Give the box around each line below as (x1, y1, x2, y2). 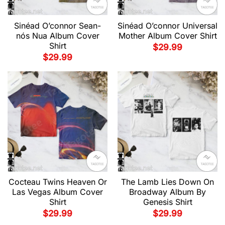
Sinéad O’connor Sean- (14, 20, 101, 31)
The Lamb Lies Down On (121, 177, 214, 187)
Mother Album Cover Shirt (118, 30, 217, 41)
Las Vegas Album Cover (12, 187, 103, 197)
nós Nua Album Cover (16, 30, 99, 41)
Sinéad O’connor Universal (118, 20, 217, 31)
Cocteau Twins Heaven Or (8, 177, 107, 187)
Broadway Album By (129, 187, 206, 197)
